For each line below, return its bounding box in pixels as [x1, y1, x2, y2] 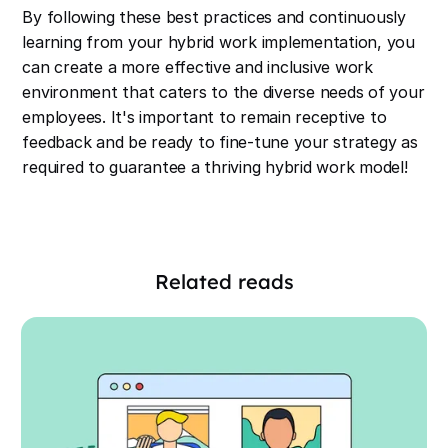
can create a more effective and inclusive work [22, 57, 373, 78]
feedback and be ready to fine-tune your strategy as [22, 132, 418, 153]
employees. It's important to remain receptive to [22, 107, 387, 128]
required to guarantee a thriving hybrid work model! [22, 157, 408, 178]
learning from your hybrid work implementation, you [22, 32, 415, 53]
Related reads [154, 269, 294, 295]
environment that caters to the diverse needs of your [22, 82, 425, 103]
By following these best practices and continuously [22, 7, 406, 28]
